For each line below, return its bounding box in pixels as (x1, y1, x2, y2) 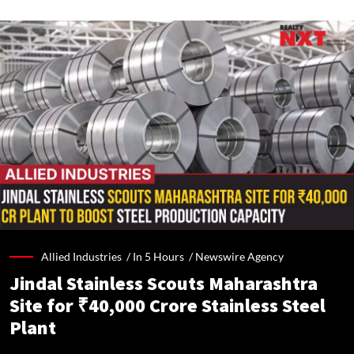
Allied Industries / (41, 250, 133, 264)
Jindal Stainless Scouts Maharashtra (9, 273, 318, 296)
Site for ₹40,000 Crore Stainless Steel (9, 295, 326, 318)
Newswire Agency (195, 250, 284, 264)
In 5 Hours (133, 250, 184, 264)
